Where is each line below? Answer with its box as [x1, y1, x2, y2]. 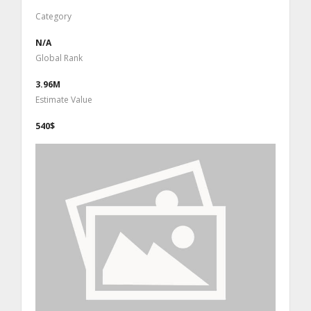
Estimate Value [35, 94, 92, 106]
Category [35, 10, 72, 23]
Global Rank [35, 52, 83, 65]
